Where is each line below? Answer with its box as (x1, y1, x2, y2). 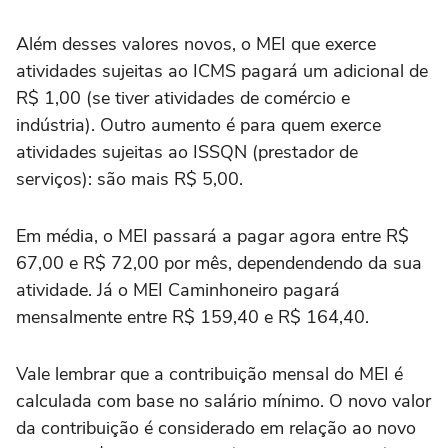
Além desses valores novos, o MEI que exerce (16, 32, 376, 57)
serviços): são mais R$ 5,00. (16, 167, 243, 192)
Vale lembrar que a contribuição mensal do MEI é (16, 362, 403, 387)
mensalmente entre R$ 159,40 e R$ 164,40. (16, 305, 369, 330)
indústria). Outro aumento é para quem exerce (16, 113, 381, 138)
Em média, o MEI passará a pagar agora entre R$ (16, 224, 409, 249)
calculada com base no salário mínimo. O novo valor (16, 389, 431, 414)
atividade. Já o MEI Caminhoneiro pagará (16, 278, 340, 303)
